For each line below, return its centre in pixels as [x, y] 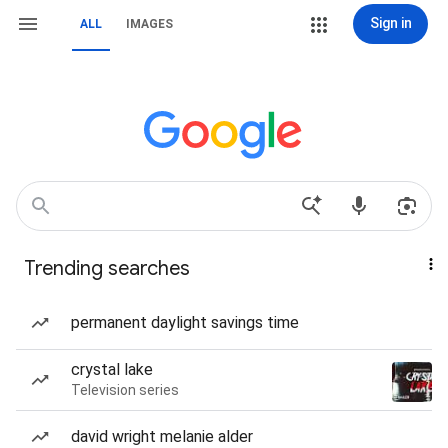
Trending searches [107, 268]
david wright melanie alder [162, 436]
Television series [125, 390]
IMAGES [149, 24]
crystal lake [112, 369]
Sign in [390, 23]
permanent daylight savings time [185, 322]
